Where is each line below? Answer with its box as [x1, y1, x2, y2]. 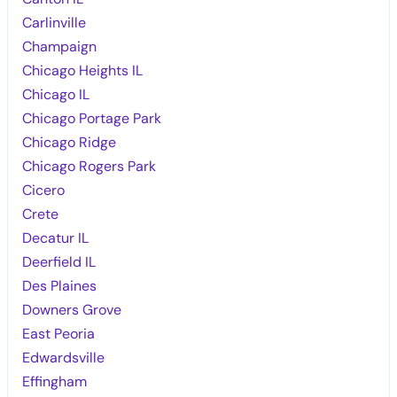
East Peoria [22, 323, 96, 343]
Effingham [22, 371, 88, 391]
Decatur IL [22, 228, 90, 247]
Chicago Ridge [22, 132, 117, 152]
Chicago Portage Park [22, 108, 162, 128]
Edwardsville [22, 347, 105, 367]
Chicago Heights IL [22, 60, 144, 80]
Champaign [22, 36, 97, 56]
